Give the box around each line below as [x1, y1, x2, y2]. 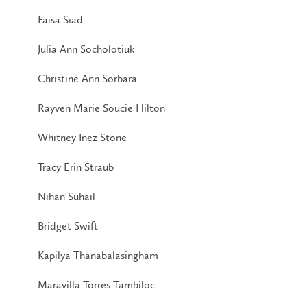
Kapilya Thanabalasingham [38, 248, 158, 262]
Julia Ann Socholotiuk [38, 42, 135, 56]
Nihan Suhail [38, 189, 95, 203]
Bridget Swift [38, 219, 98, 232]
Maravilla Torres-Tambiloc [38, 278, 156, 291]
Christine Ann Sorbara [38, 71, 137, 85]
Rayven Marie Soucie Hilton [38, 101, 165, 114]
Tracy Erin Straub [38, 160, 114, 173]
